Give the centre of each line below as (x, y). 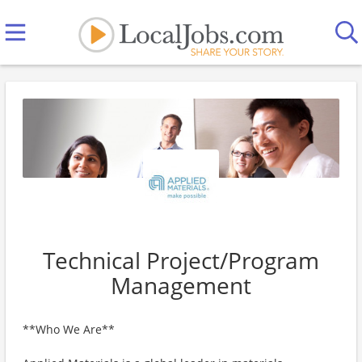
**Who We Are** (69, 329)
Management (181, 285)
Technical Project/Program (181, 260)
